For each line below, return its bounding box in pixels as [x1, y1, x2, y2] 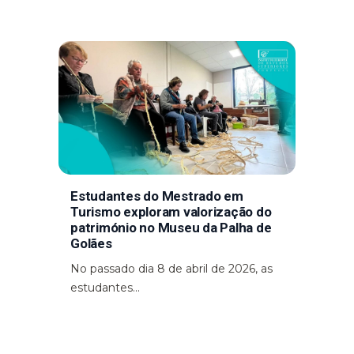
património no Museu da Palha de [70, 219, 272, 235]
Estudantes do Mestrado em [70, 187, 243, 204]
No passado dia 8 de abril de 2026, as [70, 261, 273, 276]
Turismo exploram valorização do [70, 203, 272, 220]
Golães [70, 235, 112, 251]
